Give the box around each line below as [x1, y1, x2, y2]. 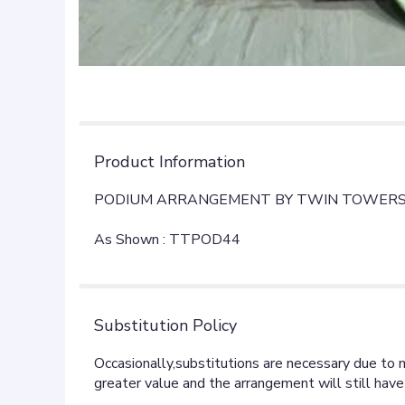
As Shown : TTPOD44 [94, 230, 240, 250]
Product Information [94, 151, 245, 173]
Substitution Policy [94, 315, 237, 336]
